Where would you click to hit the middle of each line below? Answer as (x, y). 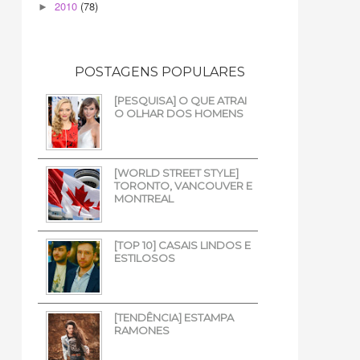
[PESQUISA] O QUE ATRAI (180, 100)
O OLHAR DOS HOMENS (179, 113)
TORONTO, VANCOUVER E (183, 185)
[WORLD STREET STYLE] (176, 172)
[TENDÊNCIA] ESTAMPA (174, 318)
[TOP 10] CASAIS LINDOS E (182, 245)
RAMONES (142, 331)
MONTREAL (144, 198)
